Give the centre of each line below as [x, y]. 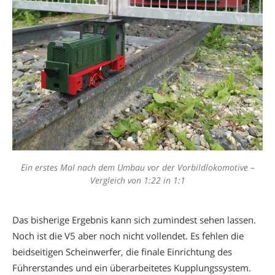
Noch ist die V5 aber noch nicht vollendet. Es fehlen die [128, 235]
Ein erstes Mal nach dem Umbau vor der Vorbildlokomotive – [137, 167]
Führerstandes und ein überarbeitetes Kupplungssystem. [132, 267]
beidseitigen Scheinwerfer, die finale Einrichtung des [122, 251]
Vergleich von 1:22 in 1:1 [137, 180]
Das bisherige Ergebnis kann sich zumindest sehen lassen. [134, 219]
